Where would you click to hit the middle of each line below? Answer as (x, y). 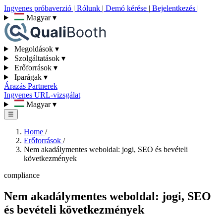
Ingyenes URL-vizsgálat (42, 95)
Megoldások (33, 49)
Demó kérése (126, 8)
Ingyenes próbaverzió (39, 8)
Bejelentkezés (174, 8)
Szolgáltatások (37, 58)
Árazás (16, 86)
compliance (22, 175)
